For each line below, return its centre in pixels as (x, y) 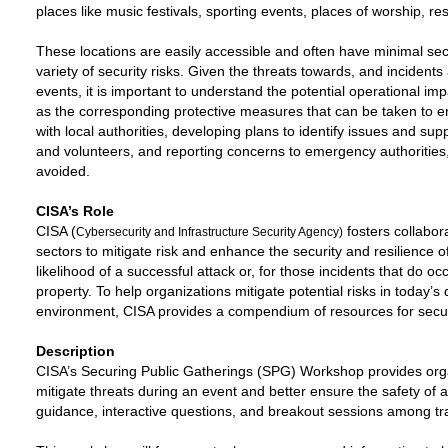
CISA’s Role (79, 211)
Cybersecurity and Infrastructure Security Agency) (209, 232)
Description (75, 351)
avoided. (63, 171)
